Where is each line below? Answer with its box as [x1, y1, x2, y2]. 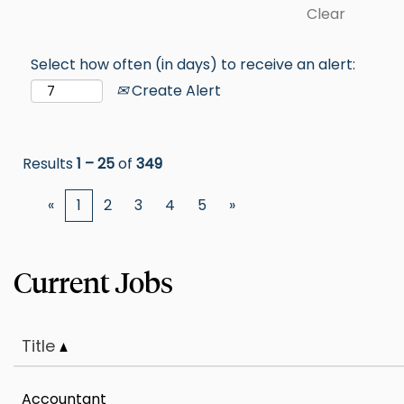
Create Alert [128, 79, 221, 101]
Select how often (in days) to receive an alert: [31, 54, 355, 75]
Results [23, 153, 77, 174]
